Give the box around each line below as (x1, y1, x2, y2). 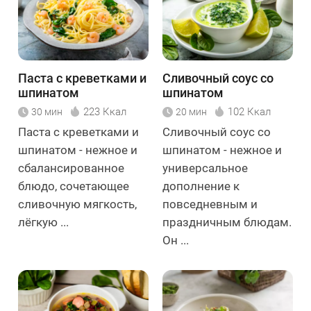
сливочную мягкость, (18, 196, 137, 211)
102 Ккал (228, 105, 271, 118)
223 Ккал (83, 105, 126, 118)
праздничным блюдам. (162, 215, 292, 229)
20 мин (176, 106, 207, 117)
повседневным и (162, 196, 258, 211)
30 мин (31, 106, 62, 117)
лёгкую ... (18, 215, 69, 229)
